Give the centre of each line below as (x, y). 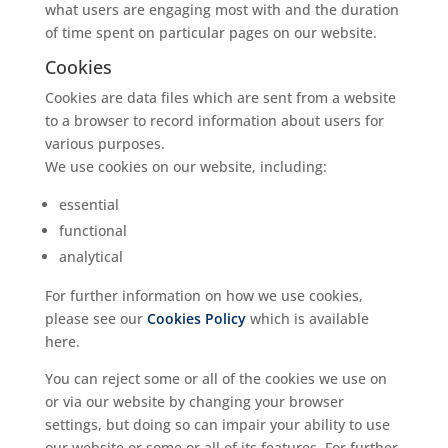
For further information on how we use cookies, (203, 295)
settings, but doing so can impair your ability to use (217, 424)
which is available (307, 318)
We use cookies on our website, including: (185, 166)
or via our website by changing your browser (194, 401)
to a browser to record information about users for (214, 120)
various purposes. (104, 143)
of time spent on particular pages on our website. (210, 32)
